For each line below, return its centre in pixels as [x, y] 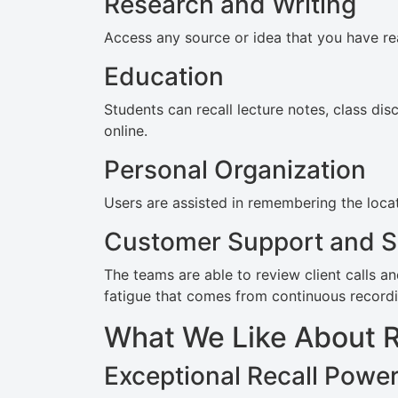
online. [126, 131]
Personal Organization [235, 170]
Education [164, 76]
